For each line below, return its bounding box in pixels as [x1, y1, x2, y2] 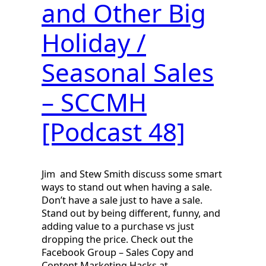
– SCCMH [42, 85, 147, 119]
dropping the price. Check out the [42, 233, 193, 246]
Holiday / [42, 26, 146, 60]
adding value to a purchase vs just [42, 220, 194, 233]
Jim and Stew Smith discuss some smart [42, 167, 222, 181]
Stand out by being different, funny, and [42, 207, 220, 220]
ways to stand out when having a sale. [42, 180, 212, 194]
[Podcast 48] [42, 115, 185, 149]
